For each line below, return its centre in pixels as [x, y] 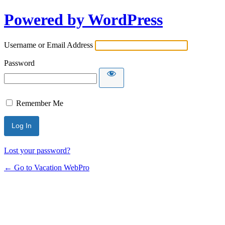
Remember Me [40, 103]
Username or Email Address [48, 45]
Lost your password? [37, 150]
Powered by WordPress [83, 20]
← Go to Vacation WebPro [47, 167]
